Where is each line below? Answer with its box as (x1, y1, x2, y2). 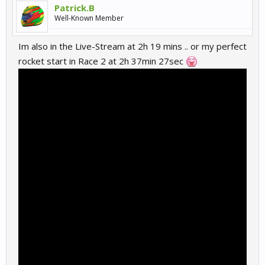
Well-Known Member (54, 13, 124, 23)
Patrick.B (54, 2, 95, 14)
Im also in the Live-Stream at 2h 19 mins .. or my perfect (18, 40, 247, 52)
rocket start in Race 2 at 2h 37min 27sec (18, 55, 186, 67)
